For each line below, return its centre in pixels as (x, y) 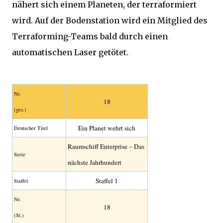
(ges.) (20, 110)
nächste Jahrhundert (95, 162)
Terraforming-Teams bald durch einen (90, 36)
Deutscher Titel (31, 128)
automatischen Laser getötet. (70, 52)
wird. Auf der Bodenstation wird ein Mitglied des (110, 20)
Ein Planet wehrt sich (107, 128)
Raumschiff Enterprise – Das (106, 146)
